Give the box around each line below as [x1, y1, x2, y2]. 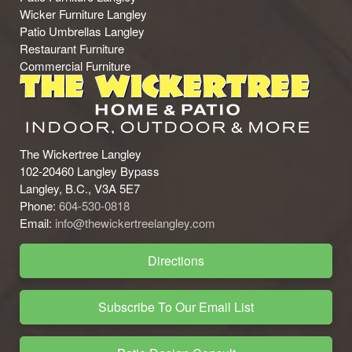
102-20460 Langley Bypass [20, 162, 159, 179]
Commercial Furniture [20, 57, 130, 74]
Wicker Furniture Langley [20, 5, 147, 22]
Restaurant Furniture [20, 39, 124, 57]
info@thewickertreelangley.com [55, 214, 215, 231]
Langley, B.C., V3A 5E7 [20, 179, 140, 196]
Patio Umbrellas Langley [20, 22, 145, 39]
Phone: [20, 196, 59, 214]
